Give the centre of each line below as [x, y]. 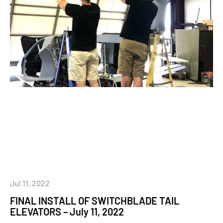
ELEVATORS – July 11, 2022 [67, 212]
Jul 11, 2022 [30, 183]
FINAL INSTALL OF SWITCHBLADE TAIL [95, 201]
